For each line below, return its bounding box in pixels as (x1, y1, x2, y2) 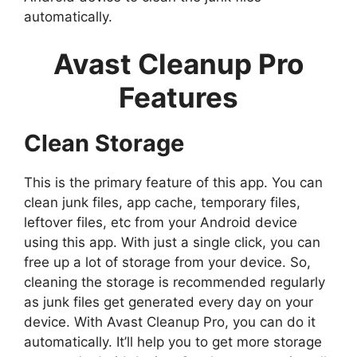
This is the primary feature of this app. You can (24, 175, 323, 191)
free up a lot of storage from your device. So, (24, 254, 311, 271)
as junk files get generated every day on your (24, 294, 313, 311)
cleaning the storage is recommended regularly (24, 274, 325, 291)
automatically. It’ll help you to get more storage (24, 334, 322, 351)
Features (119, 80, 238, 115)
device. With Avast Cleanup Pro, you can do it (24, 314, 316, 331)
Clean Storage (24, 129, 184, 158)
